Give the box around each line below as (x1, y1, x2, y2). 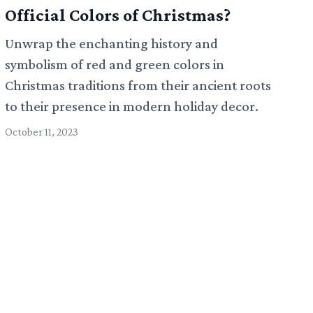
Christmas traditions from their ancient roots (4, 77, 271, 93)
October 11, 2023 (4, 125, 78, 138)
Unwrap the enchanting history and (4, 35, 218, 51)
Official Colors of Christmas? (4, 5, 231, 24)
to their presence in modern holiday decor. (4, 98, 259, 114)
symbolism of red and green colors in (4, 56, 224, 72)
